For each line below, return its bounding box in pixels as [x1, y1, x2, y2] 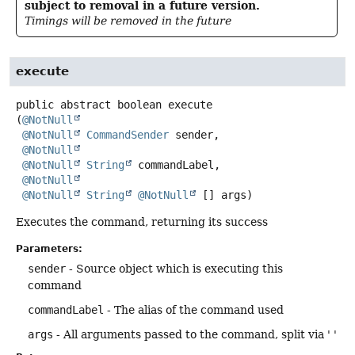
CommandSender [86, 128, 169, 142]
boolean [117, 98, 162, 112]
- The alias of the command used [104, 303, 284, 316]
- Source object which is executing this [66, 261, 283, 275]
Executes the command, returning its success [16, 216, 268, 229]
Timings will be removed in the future [25, 14, 231, 28]
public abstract [16, 98, 111, 112]
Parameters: [16, 242, 82, 254]
